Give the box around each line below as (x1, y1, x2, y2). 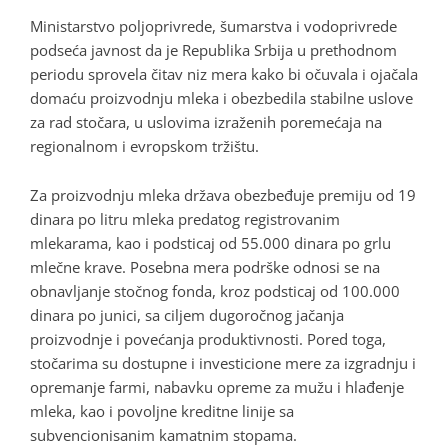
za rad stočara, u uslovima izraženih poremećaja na (30, 111, 382, 132)
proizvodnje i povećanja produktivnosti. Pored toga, (30, 328, 386, 349)
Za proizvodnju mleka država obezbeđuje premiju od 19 (30, 184, 416, 205)
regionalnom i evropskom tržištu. (30, 135, 259, 156)
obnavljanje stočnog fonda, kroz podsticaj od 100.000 (30, 280, 400, 301)
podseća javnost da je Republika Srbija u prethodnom (30, 39, 397, 60)
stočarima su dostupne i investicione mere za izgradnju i (30, 352, 416, 373)
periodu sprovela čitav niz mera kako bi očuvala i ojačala (30, 63, 418, 84)
